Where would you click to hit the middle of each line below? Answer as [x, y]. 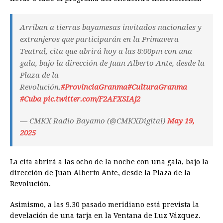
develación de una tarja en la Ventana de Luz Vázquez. [105, 216]
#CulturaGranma [157, 87]
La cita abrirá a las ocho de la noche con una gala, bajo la [109, 162]
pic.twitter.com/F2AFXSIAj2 [92, 99]
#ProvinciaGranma [94, 87]
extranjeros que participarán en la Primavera [99, 40]
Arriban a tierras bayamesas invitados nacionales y [111, 28]
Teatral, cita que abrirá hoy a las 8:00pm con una [106, 52]
